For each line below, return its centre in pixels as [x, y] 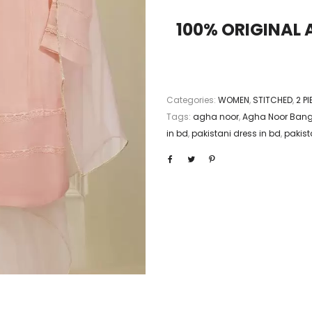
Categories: [192, 100]
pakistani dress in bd [236, 134]
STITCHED [273, 100]
